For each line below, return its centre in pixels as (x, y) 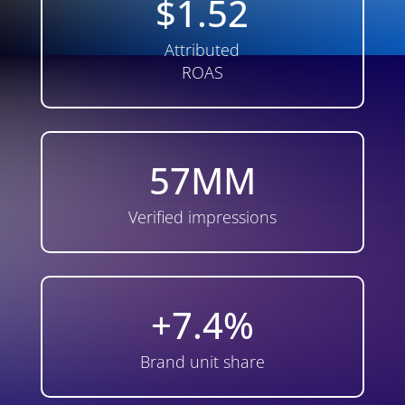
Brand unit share (202, 362)
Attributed (202, 50)
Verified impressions (202, 217)
